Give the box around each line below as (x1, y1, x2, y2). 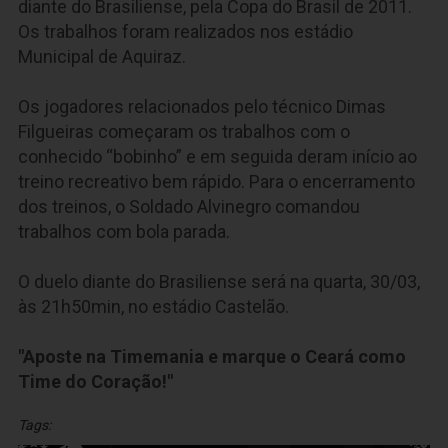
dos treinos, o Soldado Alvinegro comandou (18, 196, 360, 218)
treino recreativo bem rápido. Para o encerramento (18, 171, 415, 193)
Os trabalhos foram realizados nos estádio (18, 21, 353, 43)
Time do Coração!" (18, 371, 173, 393)
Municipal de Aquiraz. (18, 46, 186, 68)
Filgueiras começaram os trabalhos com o (18, 121, 350, 143)
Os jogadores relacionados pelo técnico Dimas (18, 96, 386, 118)
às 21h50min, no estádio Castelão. (18, 296, 289, 318)
